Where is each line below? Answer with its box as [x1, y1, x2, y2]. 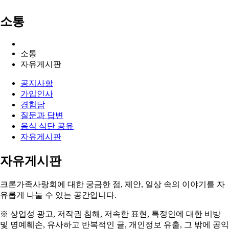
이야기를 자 [182, 180, 225, 189]
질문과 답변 [20, 111, 63, 120]
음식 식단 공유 [20, 122, 74, 131]
